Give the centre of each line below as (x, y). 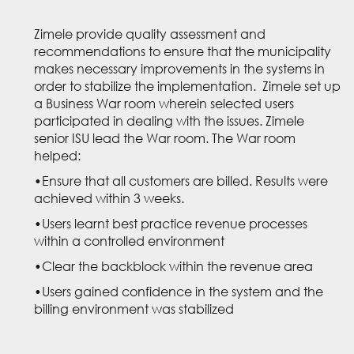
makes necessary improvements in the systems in (180, 69)
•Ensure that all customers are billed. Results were (181, 181)
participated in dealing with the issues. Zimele (169, 121)
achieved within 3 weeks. (109, 198)
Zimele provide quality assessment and (150, 34)
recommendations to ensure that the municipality (183, 51)
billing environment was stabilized (134, 309)
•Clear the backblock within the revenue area (174, 266)
